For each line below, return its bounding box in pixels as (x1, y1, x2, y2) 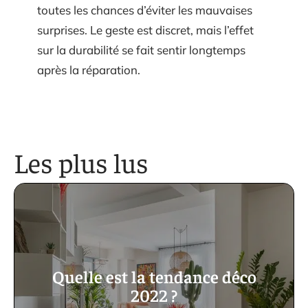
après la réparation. (37, 62, 140, 77)
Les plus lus (14, 144, 148, 179)
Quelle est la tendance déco (52, 265, 256, 287)
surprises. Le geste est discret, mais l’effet (37, 22, 254, 37)
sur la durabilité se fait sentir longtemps (37, 42, 245, 57)
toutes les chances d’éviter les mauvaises (37, 2, 252, 17)
